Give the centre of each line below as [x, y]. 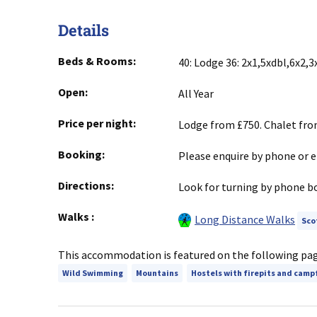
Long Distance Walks [245, 220]
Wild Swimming [93, 273]
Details [83, 30]
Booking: [81, 155]
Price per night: [97, 123]
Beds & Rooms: [97, 61]
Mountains [157, 273]
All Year [196, 94]
